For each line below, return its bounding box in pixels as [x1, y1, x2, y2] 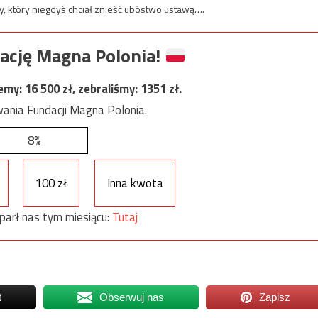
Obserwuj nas [99, 291, 165, 304]
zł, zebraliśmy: [62, 79, 141, 99]
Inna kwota [106, 173, 163, 192]
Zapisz [259, 291, 291, 304]
